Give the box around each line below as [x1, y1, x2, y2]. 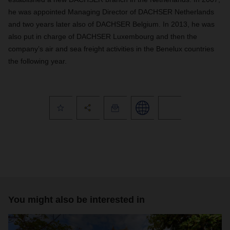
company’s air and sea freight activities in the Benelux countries [8, 45, 214, 53]
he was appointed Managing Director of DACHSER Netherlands [8, 8, 214, 16]
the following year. [8, 57, 67, 65]
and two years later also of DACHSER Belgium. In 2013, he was [8, 20, 215, 28]
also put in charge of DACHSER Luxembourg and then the [8, 32, 197, 41]
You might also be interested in [8, 195, 145, 205]
